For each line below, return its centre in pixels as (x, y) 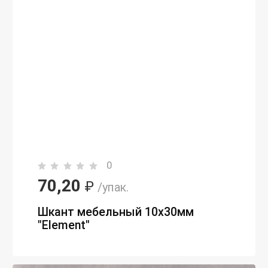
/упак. (113, 188)
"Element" (64, 226)
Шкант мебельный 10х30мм (116, 212)
